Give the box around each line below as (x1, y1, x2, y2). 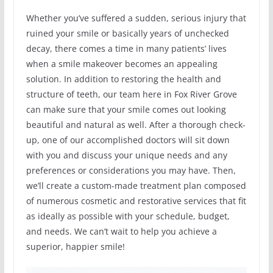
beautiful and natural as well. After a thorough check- (26, 118, 246, 130)
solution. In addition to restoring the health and (26, 73, 221, 85)
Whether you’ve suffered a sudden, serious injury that (26, 12, 246, 24)
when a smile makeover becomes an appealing (26, 57, 218, 69)
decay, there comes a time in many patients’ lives (26, 42, 227, 54)
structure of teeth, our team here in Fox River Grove (26, 88, 237, 100)
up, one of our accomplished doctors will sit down (26, 133, 230, 146)
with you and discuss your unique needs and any (26, 149, 227, 161)
